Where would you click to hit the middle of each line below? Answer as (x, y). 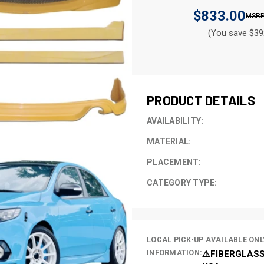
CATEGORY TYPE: (182, 182)
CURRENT (149, 59)
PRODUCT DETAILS (201, 100)
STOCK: (145, 71)
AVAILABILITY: (175, 121)
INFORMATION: (174, 252)
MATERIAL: (169, 141)
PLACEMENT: (174, 162)
